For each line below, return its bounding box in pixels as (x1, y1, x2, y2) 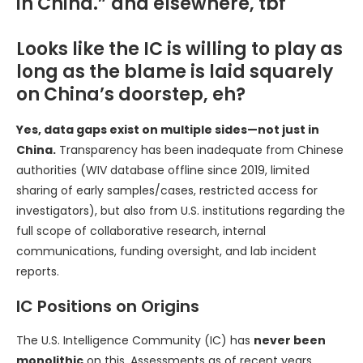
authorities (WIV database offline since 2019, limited (16, 161, 310, 178)
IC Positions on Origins (16, 294, 199, 318)
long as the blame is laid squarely (16, 58, 333, 84)
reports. (16, 263, 59, 280)
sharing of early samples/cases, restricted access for (16, 181, 318, 199)
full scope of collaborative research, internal (16, 222, 266, 239)
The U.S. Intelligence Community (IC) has (16, 331, 254, 348)
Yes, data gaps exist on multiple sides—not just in (16, 121, 319, 138)
